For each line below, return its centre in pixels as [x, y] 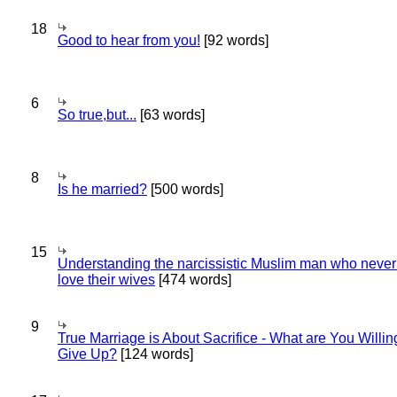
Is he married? [102, 189]
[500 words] [185, 189]
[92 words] [234, 40]
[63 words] [171, 115]
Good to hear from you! [129, 40]
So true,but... [97, 115]
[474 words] [193, 280]
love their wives [106, 280]
